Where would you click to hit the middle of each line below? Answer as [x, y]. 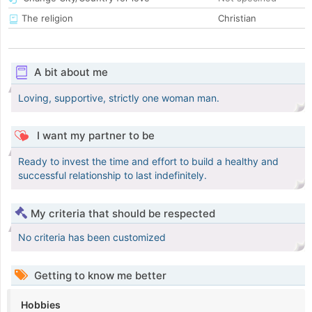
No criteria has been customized [92, 237]
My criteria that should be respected [123, 214]
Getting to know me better [99, 276]
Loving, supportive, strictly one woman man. [119, 98]
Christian [237, 18]
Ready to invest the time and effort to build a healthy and [148, 162]
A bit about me [71, 72]
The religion [46, 18]
